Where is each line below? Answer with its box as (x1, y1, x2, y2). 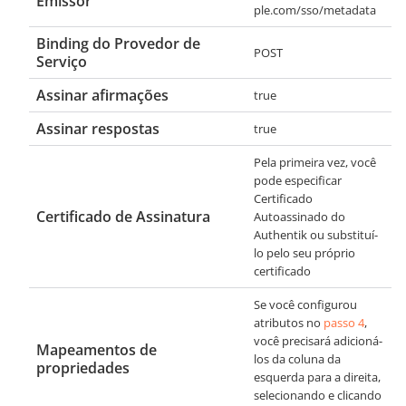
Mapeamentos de (36, 339, 157, 360)
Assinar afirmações (36, 84, 169, 105)
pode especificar (254, 171, 342, 188)
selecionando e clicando (254, 386, 382, 403)
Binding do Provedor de (36, 33, 200, 53)
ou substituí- (307, 226, 378, 243)
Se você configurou (254, 295, 357, 313)
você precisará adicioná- (254, 332, 382, 349)
